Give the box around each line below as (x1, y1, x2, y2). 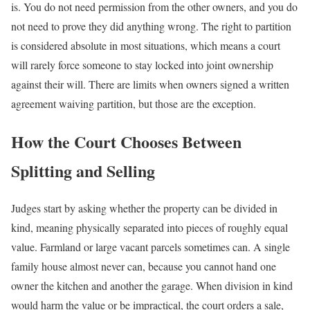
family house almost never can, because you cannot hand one (11, 259, 276, 274)
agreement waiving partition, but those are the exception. (11, 95, 256, 111)
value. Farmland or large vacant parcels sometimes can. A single (11, 239, 290, 255)
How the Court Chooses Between (11, 129, 241, 154)
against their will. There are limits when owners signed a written (11, 76, 289, 91)
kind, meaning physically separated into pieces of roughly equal (11, 220, 288, 235)
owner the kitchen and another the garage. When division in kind (11, 278, 293, 293)
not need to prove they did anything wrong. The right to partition (11, 18, 291, 33)
